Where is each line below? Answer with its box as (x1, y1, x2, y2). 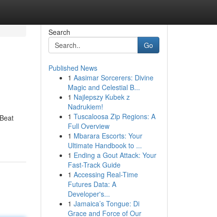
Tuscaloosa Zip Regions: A (73, 111, 155, 121)
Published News (48, 63, 97, 73)
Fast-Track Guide (67, 160, 121, 170)
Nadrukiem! (67, 102, 103, 111)
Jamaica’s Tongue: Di (73, 199, 139, 208)
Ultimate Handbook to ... (67, 140, 142, 150)
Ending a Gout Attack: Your (73, 150, 156, 160)
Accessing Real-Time (73, 170, 138, 179)
